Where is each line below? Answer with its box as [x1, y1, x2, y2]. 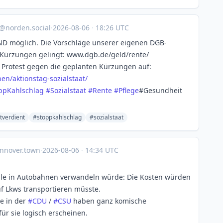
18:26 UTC [94, 23, 129, 32]
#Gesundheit [139, 86, 182, 95]
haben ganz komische [71, 196, 146, 206]
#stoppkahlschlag [33, 113, 82, 121]
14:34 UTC [83, 145, 118, 155]
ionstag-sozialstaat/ [22, 74, 88, 83]
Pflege [118, 86, 139, 95]
